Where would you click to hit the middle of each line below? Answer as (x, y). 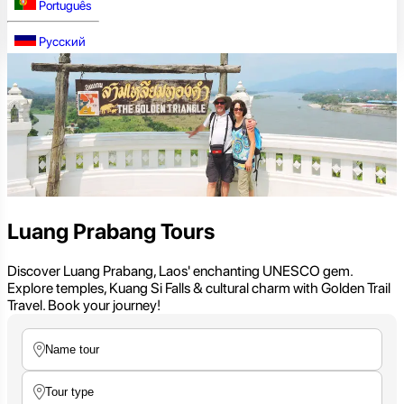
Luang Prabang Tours (111, 231)
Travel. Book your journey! (84, 305)
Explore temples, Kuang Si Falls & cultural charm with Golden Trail (199, 288)
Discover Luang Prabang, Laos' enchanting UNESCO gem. (180, 271)
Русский (62, 41)
